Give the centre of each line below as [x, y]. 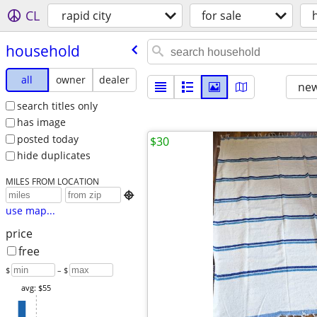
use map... [30, 211]
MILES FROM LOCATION [52, 181]
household [42, 51]
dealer [115, 79]
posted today [47, 139]
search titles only [57, 105]
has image [41, 122]
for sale [221, 16]
